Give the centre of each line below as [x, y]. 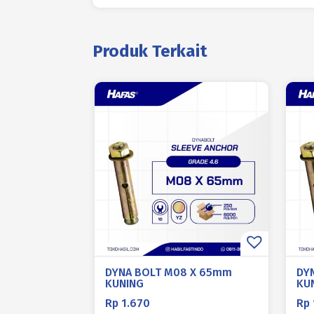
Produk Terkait [150, 51]
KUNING [124, 284]
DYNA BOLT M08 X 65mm [168, 272]
